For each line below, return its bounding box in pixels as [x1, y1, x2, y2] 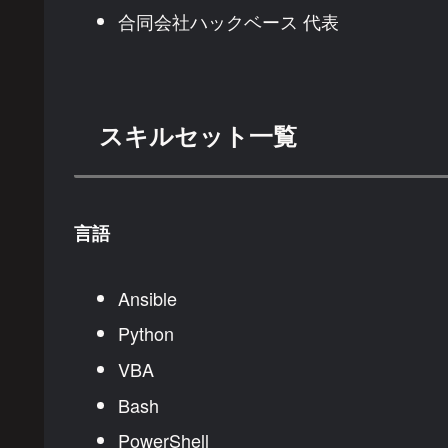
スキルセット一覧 [99, 117, 297, 152]
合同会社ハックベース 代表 [117, 8, 339, 35]
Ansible [117, 284, 177, 311]
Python [117, 320, 174, 347]
